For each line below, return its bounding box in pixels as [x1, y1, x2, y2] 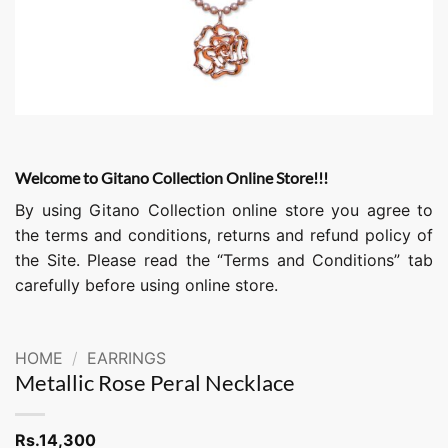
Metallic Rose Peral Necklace [15, 368, 295, 396]
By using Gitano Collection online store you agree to [15, 200, 433, 220]
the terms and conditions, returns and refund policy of [15, 225, 433, 245]
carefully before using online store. [15, 275, 278, 295]
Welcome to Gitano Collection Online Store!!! [15, 168, 328, 187]
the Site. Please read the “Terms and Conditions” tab [15, 250, 433, 270]
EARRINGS [86, 347, 166, 368]
